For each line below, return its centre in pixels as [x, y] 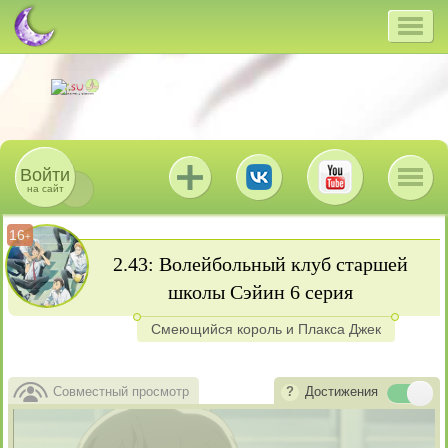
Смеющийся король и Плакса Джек [265, 329]
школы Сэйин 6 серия [260, 292]
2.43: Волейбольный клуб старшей [260, 264]
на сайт [45, 188]
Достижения [341, 392]
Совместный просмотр [121, 392]
